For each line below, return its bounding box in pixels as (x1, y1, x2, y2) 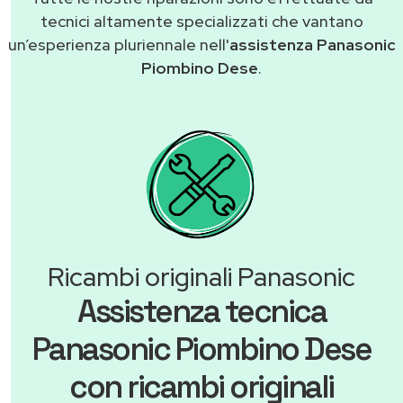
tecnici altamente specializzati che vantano (40, 11, 363, 32)
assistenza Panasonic (228, 34, 396, 56)
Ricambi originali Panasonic (48, 260, 355, 295)
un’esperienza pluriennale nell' (7, 34, 229, 56)
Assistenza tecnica (77, 291, 326, 332)
